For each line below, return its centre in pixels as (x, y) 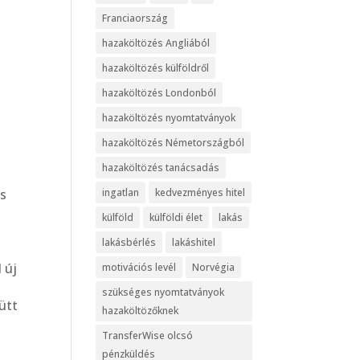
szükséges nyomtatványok (164, 292)
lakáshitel (194, 242)
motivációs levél (139, 267)
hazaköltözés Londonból (160, 92)
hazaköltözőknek (141, 310)
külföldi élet (176, 217)
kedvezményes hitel (200, 192)
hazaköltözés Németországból (174, 142)
